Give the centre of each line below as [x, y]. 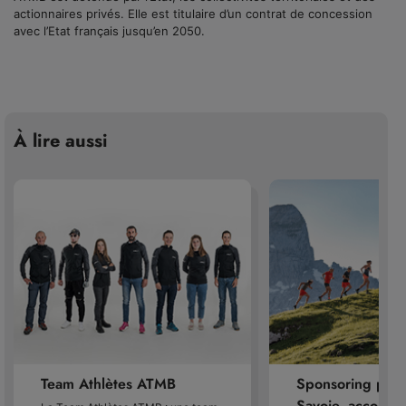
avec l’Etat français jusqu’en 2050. [109, 31]
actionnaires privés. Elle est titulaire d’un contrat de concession [193, 14]
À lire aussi [61, 141]
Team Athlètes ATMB [108, 383]
